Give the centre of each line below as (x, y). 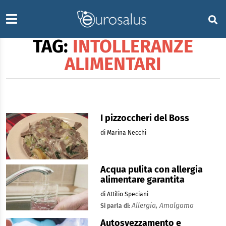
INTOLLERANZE (131, 46)
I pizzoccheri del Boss (145, 118)
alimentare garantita (142, 179)
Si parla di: (116, 206)
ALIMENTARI (113, 64)
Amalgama (176, 205)
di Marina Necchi (123, 133)
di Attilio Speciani (124, 194)
